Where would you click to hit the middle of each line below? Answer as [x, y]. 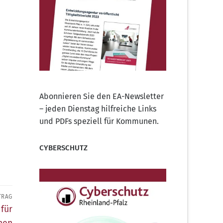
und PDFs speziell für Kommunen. [99, 121]
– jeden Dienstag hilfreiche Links [98, 109]
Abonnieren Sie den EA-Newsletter [102, 96]
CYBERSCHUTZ [63, 148]
